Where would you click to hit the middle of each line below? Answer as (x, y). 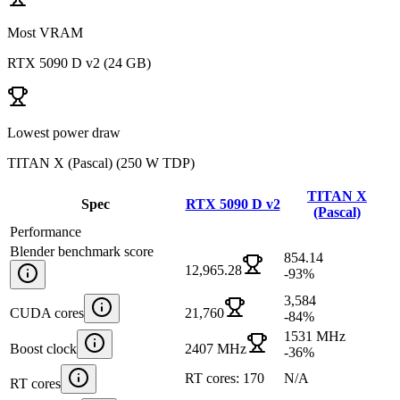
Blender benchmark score (82, 251)
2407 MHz (216, 348)
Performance (46, 231)
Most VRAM (45, 32)
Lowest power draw (64, 132)
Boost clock (43, 348)
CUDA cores (47, 312)
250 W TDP (155, 162)
